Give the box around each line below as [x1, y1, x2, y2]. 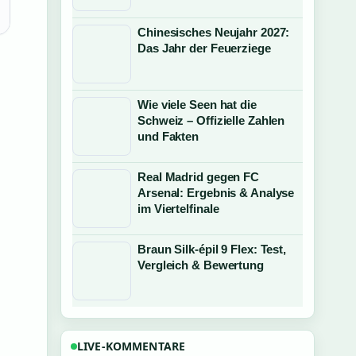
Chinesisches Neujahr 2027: [137, 25, 290, 39]
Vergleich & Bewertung [137, 258, 264, 272]
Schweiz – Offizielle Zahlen [137, 114, 285, 127]
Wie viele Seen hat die [137, 98, 257, 111]
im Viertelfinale [137, 202, 219, 215]
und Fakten [137, 130, 199, 143]
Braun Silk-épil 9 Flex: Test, [137, 242, 287, 256]
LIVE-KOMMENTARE [77, 339, 186, 354]
